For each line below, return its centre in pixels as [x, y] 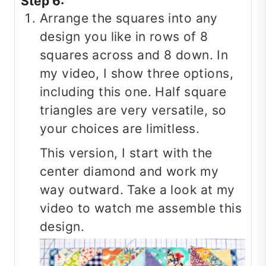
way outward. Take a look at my [137, 190]
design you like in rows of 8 [124, 37]
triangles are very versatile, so [133, 110]
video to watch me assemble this [141, 208]
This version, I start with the [126, 153]
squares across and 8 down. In [134, 55]
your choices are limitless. [120, 129]
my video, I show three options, [137, 74]
